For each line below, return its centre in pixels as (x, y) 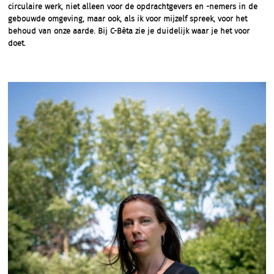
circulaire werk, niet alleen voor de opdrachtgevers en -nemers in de (133, 7)
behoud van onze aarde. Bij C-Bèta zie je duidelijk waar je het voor (129, 32)
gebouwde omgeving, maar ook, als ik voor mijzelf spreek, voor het (128, 20)
